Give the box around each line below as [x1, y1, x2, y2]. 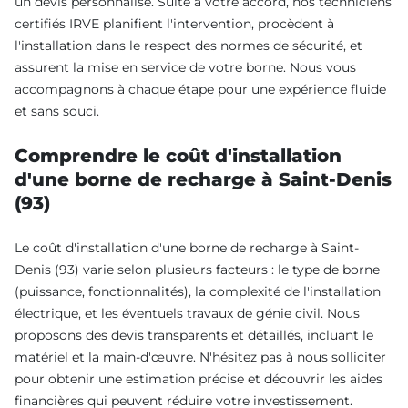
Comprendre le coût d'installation [15, 144, 342, 167]
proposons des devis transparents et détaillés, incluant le [15, 326, 373, 343]
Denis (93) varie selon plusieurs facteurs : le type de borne [15, 260, 380, 278]
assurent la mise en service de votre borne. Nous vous [15, 58, 356, 76]
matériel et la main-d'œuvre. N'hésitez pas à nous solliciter [15, 348, 386, 365]
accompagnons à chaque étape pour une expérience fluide [15, 80, 386, 97]
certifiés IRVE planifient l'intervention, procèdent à [15, 15, 334, 32]
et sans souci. [15, 102, 99, 119]
